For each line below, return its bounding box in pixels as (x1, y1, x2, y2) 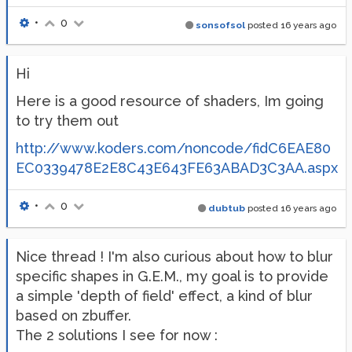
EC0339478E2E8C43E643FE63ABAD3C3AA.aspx (16, 159, 338, 176)
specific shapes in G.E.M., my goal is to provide (16, 268, 328, 284)
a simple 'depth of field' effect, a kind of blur (16, 288, 313, 304)
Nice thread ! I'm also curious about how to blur (16, 248, 333, 265)
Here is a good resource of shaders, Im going (16, 93, 324, 109)
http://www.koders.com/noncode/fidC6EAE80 (16, 140, 331, 156)
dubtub (208, 203, 245, 214)
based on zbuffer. (16, 307, 131, 324)
